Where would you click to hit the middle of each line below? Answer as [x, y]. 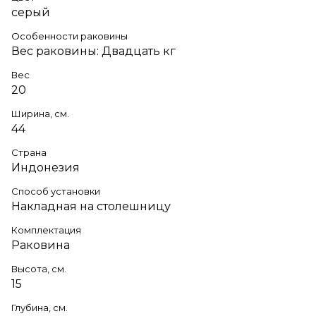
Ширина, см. [40, 113]
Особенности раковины [69, 36]
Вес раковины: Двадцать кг [93, 51]
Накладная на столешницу [91, 206]
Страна [29, 152]
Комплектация [46, 230]
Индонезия [45, 167]
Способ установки [56, 191]
